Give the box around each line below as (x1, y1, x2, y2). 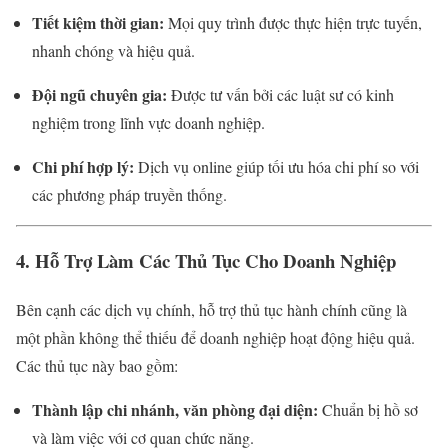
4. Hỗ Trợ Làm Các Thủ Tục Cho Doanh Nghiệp (16, 247, 396, 275)
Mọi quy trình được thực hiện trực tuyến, (164, 11, 422, 33)
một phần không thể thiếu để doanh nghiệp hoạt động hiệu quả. (16, 327, 415, 349)
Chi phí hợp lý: (32, 154, 134, 178)
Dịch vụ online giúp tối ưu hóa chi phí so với (134, 155, 419, 177)
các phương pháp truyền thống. (32, 183, 227, 205)
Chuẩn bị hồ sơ (318, 399, 418, 421)
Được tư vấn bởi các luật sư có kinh (167, 83, 394, 105)
